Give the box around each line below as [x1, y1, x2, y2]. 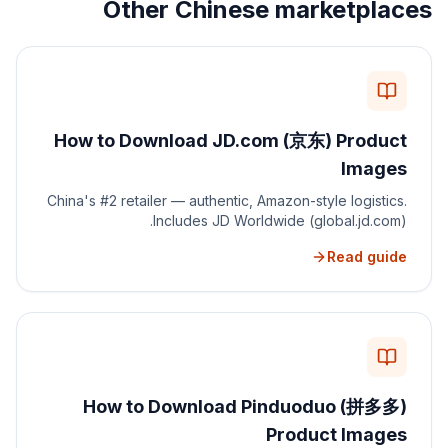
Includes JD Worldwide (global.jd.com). [153, 212, 407, 229]
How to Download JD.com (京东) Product [54, 130, 407, 151]
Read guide [327, 248, 407, 265]
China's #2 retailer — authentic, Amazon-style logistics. [47, 192, 407, 209]
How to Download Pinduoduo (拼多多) [83, 396, 407, 417]
